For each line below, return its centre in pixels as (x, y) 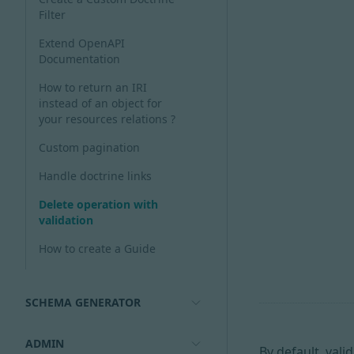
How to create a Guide (97, 249)
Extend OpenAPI (82, 43)
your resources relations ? (107, 119)
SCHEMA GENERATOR (83, 302)
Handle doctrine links (95, 176)
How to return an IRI (93, 87)
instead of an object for (100, 103)
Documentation (79, 59)
